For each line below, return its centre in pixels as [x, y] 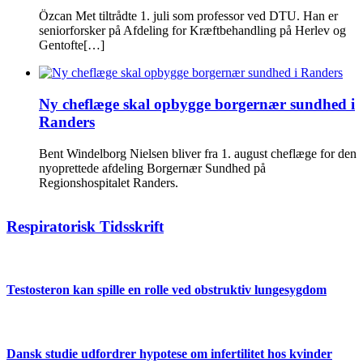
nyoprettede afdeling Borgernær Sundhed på [152, 168]
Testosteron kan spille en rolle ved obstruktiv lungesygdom [167, 290]
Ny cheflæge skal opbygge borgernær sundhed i [197, 104]
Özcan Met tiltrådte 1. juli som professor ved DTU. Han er [188, 16]
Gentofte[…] [72, 45]
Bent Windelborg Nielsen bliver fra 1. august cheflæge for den [198, 153]
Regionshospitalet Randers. [109, 182]
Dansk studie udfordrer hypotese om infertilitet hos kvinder [169, 353]
